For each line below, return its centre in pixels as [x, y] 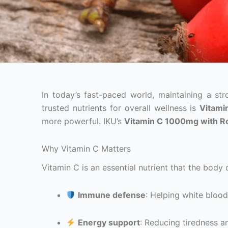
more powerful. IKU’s [83, 121]
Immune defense [112, 195]
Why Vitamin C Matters [86, 149]
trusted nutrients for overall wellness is [121, 108]
